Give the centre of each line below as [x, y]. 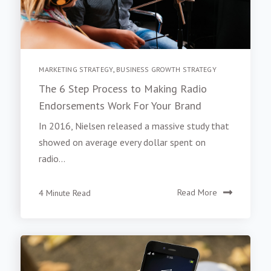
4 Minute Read [65, 193]
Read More [197, 193]
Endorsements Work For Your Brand [120, 106]
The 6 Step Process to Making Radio [123, 89]
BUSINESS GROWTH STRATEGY [166, 70]
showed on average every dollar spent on [122, 142]
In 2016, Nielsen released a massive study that [134, 126]
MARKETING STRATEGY [76, 70]
